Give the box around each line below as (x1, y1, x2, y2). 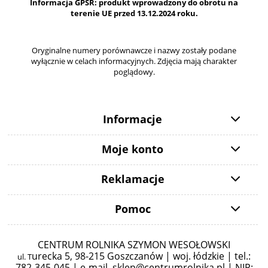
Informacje (103, 111, 163, 126)
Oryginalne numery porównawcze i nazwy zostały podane (32, 45, 236, 56)
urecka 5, (32, 249, 75, 263)
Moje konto (102, 141, 164, 156)
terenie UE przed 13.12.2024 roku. (70, 8, 198, 19)
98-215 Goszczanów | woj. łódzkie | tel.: (75, 249, 251, 263)
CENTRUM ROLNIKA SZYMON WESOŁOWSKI (38, 238, 230, 252)
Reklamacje (100, 171, 165, 186)
